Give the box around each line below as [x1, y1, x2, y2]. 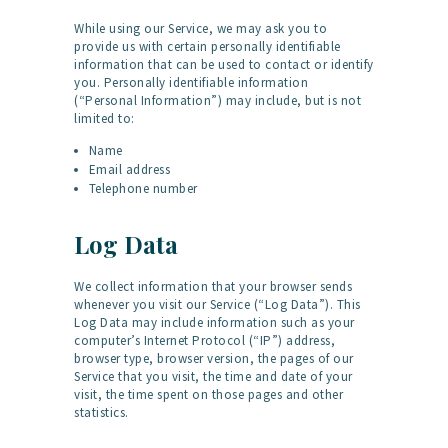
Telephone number [88, 179, 198, 197]
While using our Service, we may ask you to [74, 19, 327, 37]
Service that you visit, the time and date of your [74, 367, 353, 385]
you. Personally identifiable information [74, 73, 308, 91]
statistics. [74, 403, 129, 421]
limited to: [74, 109, 135, 127]
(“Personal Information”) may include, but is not [74, 91, 361, 109]
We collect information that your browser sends [74, 277, 352, 295]
